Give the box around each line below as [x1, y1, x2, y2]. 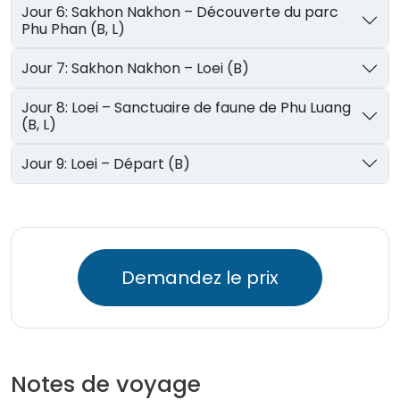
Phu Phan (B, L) [21, 19, 126, 40]
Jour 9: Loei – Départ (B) [71, 153, 191, 174]
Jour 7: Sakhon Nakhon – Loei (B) [71, 58, 250, 79]
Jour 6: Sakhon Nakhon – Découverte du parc [21, 2, 72, 23]
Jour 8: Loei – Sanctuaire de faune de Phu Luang [21, 97, 72, 118]
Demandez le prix [121, 264, 279, 290]
